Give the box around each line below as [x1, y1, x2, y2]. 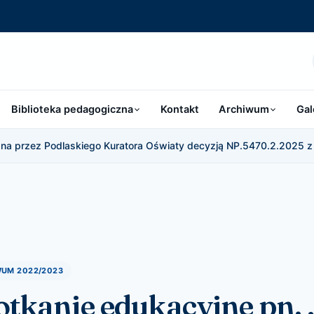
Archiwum [219, 102, 269, 116]
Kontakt [161, 102, 199, 116]
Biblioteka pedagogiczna [11, 102, 133, 116]
